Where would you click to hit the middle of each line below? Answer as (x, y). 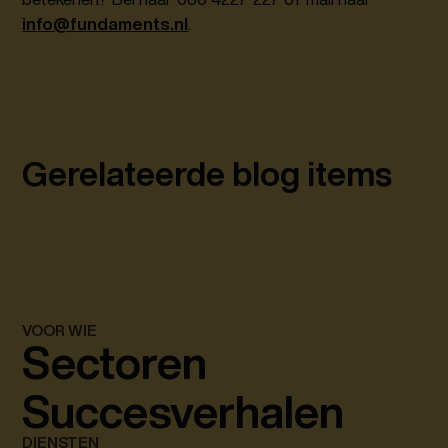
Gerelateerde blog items (207, 173)
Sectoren (115, 363)
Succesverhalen (183, 412)
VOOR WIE (60, 331)
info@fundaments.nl (105, 23)
